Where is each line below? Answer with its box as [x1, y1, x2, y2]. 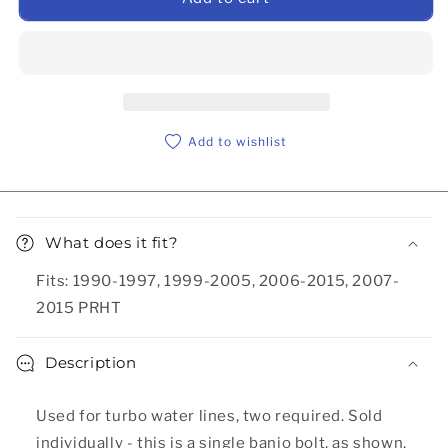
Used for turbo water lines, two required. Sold [36, 406, 383, 425]
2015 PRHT [36, 298, 122, 317]
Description [45, 352, 137, 372]
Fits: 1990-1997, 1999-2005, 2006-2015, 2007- [36, 271, 400, 290]
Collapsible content [14, 191, 220, 216]
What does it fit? [45, 232, 179, 252]
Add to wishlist [188, 133, 288, 149]
